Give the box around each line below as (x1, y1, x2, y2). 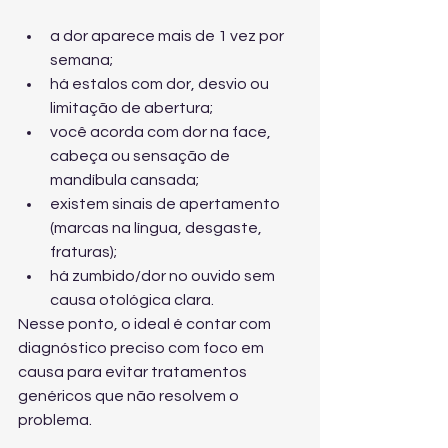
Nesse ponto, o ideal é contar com (18, 316, 274, 332)
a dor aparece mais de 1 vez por (50, 28, 287, 44)
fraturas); (50, 244, 117, 260)
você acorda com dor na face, (50, 124, 274, 140)
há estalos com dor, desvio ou (50, 76, 272, 92)
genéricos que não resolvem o (18, 388, 242, 404)
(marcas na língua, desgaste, (50, 220, 265, 236)
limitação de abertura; (50, 100, 213, 116)
